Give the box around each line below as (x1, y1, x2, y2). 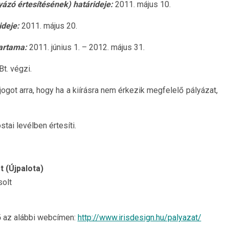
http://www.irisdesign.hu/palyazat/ (77, 213, 201, 222)
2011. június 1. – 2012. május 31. (29, 42, 145, 52)
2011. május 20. (21, 21, 77, 31)
